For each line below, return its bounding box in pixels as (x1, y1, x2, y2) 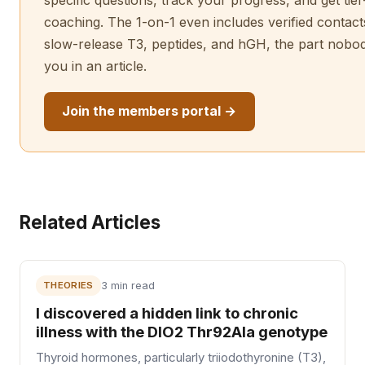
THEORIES (42, 279, 94, 291)
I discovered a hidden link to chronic (36, 303, 299, 322)
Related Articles (20, 211, 161, 234)
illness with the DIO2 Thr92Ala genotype (36, 322, 328, 341)
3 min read (100, 279, 155, 292)
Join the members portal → (62, 103, 237, 120)
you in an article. (43, 58, 147, 75)
